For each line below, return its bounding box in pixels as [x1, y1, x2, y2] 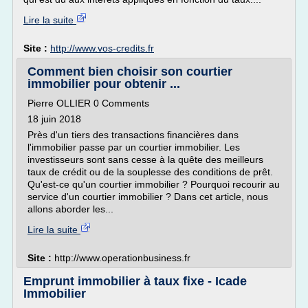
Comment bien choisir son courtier [27, 65, 232, 78]
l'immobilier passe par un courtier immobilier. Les [27, 142, 240, 153]
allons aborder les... [27, 203, 113, 214]
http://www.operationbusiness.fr [54, 252, 190, 263]
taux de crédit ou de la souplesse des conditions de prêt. [27, 166, 273, 177]
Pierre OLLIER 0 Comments [27, 98, 149, 109]
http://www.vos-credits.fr [50, 43, 154, 54]
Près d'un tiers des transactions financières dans [27, 129, 239, 140]
